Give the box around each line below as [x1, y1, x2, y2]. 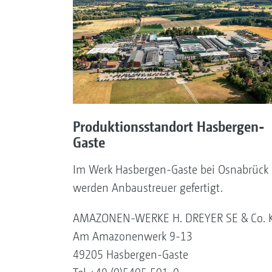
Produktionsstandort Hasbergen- [72, 117, 265, 135]
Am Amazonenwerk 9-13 [72, 229, 192, 243]
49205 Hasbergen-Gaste [72, 247, 188, 262]
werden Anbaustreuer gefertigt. [72, 180, 223, 195]
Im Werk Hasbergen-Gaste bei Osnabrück [72, 162, 268, 177]
